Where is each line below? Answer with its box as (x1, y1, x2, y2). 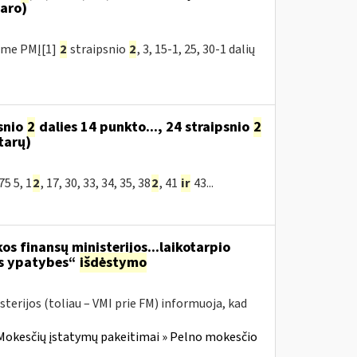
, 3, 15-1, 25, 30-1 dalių (136, 41, 255, 58)
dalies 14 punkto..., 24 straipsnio (35, 117, 253, 137)
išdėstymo (79, 253, 147, 273)
